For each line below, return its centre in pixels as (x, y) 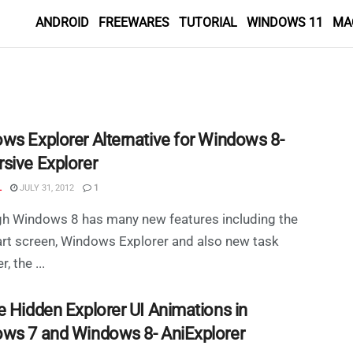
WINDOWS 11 (285, 22)
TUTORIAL (208, 22)
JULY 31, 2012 (46, 188)
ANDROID (62, 22)
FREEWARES (134, 22)
